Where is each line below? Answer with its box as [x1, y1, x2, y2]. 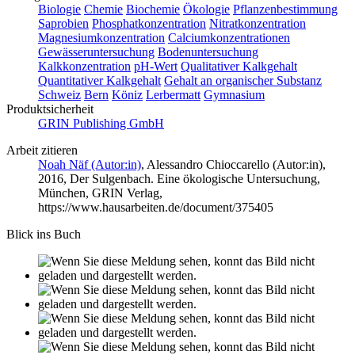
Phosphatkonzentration [92, 16, 206, 30]
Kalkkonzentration [38, 59, 131, 73]
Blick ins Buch [6, 227, 81, 241]
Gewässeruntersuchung [38, 44, 155, 59]
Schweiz [38, 87, 81, 101]
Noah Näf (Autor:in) [38, 157, 141, 171]
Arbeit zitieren [6, 143, 78, 157]
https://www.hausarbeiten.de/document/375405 [38, 200, 273, 214]
